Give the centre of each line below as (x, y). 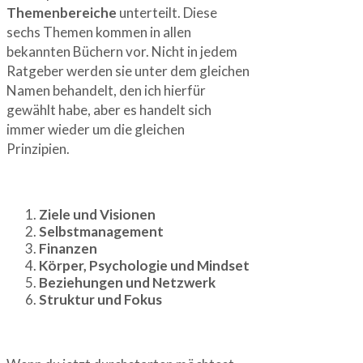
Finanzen (68, 248)
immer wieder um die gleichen (96, 129)
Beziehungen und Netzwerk (127, 282)
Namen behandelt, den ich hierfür (106, 90)
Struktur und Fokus (100, 299)
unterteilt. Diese (167, 12)
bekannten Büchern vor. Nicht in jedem (122, 51)
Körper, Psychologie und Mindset (144, 265)
